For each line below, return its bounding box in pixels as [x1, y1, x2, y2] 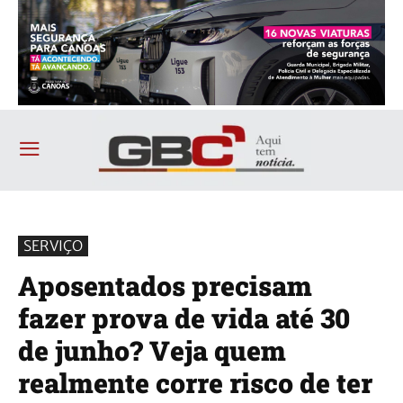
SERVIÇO [23, 236, 83, 255]
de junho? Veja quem [18, 332, 286, 368]
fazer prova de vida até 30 [18, 300, 350, 336]
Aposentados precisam [18, 267, 312, 303]
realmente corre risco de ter [18, 364, 372, 400]
